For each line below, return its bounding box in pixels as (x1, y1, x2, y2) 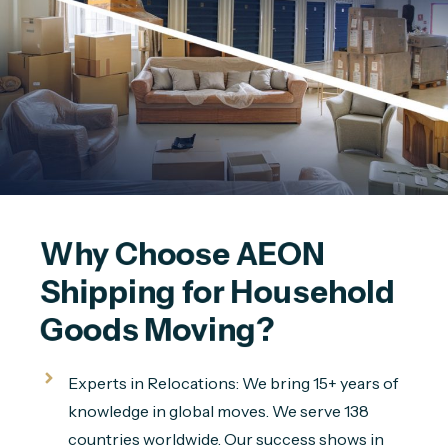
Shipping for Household (40, 273, 401, 312)
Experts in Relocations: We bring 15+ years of (67, 373, 398, 394)
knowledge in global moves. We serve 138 (67, 401, 369, 422)
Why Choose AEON (40, 235, 331, 274)
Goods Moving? (40, 311, 275, 350)
